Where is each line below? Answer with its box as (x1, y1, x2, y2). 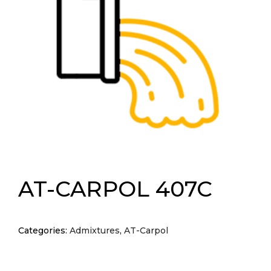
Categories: (18, 224, 70, 236)
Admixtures (70, 224, 120, 236)
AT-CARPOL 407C (18, 175, 212, 202)
